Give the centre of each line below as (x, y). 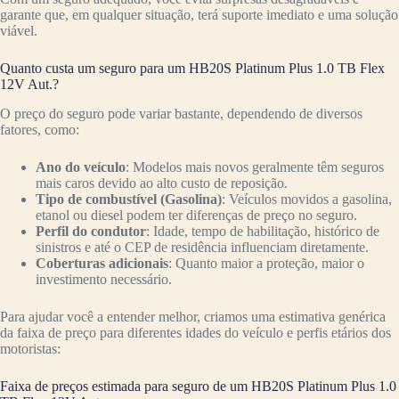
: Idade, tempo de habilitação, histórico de (263, 231)
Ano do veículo (81, 167)
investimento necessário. (104, 279)
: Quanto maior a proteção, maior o (266, 263)
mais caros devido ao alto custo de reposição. (162, 183)
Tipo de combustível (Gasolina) (129, 199)
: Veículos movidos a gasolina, (307, 199)
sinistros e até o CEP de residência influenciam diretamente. (202, 247)
